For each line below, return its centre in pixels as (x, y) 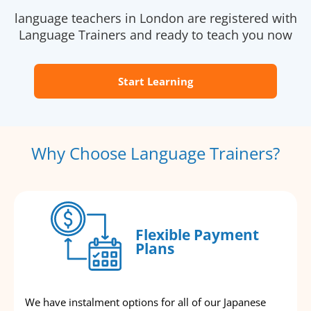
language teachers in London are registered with (155, 18)
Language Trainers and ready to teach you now (155, 35)
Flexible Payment (197, 234)
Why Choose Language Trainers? (155, 153)
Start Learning (155, 82)
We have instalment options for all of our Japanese (145, 302)
